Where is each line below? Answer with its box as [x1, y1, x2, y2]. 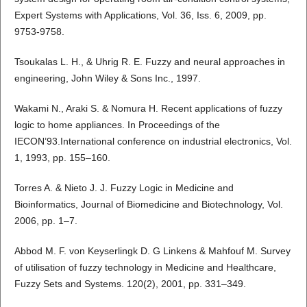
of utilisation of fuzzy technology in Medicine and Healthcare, [14, 261, 276, 273]
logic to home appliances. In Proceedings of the [14, 119, 220, 130]
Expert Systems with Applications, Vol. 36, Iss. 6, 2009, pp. [14, 9, 267, 21]
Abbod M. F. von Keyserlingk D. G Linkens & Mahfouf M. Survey [14, 245, 291, 256]
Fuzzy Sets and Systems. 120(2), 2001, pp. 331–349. [14, 278, 246, 289]
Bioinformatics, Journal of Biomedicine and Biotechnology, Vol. [14, 198, 283, 210]
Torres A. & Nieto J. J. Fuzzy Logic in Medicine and [14, 182, 234, 193]
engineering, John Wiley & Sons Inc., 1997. [14, 72, 201, 84]
